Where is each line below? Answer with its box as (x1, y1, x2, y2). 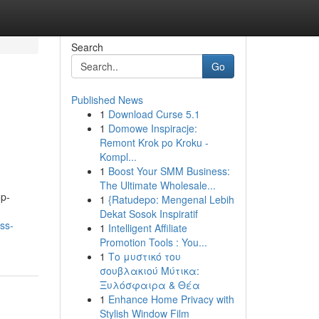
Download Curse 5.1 (108, 107, 200, 121)
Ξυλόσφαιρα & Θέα (99, 278, 200, 292)
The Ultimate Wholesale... (99, 178, 216, 192)
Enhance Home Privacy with (108, 292, 234, 306)
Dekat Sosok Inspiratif (99, 206, 198, 221)
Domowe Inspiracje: (108, 121, 197, 135)
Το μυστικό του (108, 249, 181, 263)
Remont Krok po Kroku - (99, 135, 209, 150)
